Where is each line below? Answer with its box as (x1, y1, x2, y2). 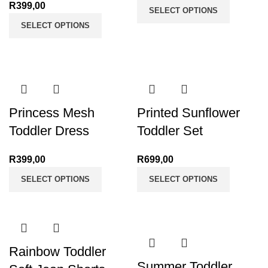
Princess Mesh (9, 105, 95, 120)
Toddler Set (137, 123, 203, 138)
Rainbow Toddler (9, 244, 106, 259)
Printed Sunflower (137, 105, 240, 120)
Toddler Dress (9, 123, 89, 138)
